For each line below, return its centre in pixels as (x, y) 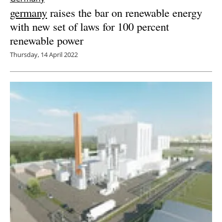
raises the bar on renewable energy (125, 12)
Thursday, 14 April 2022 (44, 54)
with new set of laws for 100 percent (89, 26)
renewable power (47, 40)
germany (28, 12)
